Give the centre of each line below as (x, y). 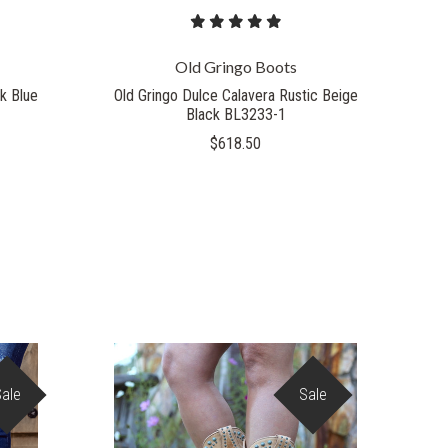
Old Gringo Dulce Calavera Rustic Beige (235, 96)
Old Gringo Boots (235, 67)
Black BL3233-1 (235, 115)
